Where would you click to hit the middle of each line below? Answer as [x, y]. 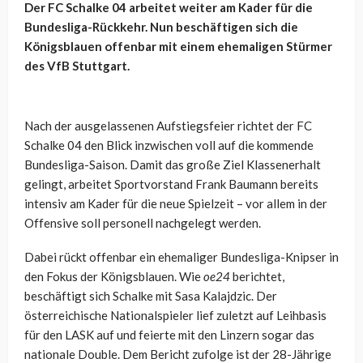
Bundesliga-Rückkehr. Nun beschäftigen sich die [161, 27]
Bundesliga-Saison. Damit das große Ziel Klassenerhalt [173, 165]
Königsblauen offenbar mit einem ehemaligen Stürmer [178, 47]
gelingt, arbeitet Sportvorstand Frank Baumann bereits [171, 184]
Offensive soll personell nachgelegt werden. [143, 223]
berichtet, [257, 277]
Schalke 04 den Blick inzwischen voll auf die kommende [169, 145]
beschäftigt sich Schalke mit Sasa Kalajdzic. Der [151, 296]
